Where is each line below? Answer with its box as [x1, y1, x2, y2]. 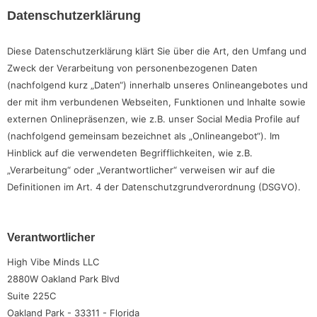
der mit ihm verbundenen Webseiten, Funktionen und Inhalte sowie [7, 96, 306, 108]
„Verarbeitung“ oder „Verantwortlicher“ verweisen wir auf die [7, 163, 275, 175]
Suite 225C [7, 290, 56, 302]
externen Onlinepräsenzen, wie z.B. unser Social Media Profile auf [7, 113, 300, 125]
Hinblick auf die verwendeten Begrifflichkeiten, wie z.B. [7, 146, 253, 158]
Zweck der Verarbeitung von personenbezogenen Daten [7, 62, 258, 74]
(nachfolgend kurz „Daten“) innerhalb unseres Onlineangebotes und [7, 79, 308, 91]
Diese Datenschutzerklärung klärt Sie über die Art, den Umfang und [7, 45, 306, 57]
